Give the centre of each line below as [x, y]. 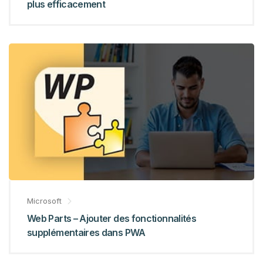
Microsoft [44, 200]
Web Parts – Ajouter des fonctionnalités [112, 218]
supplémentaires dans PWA [86, 232]
